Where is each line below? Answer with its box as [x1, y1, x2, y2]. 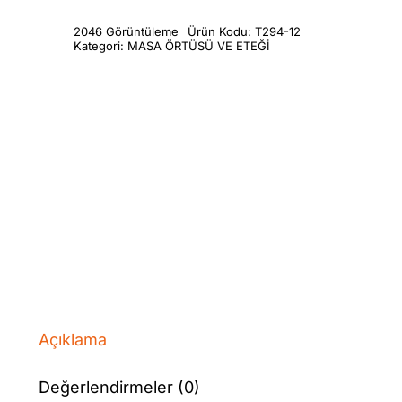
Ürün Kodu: [188, 23, 256, 39]
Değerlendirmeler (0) [39, 377, 201, 397]
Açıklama [39, 329, 108, 349]
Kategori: [74, 38, 128, 53]
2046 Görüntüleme [74, 23, 179, 39]
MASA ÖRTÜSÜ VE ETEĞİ [127, 38, 270, 53]
